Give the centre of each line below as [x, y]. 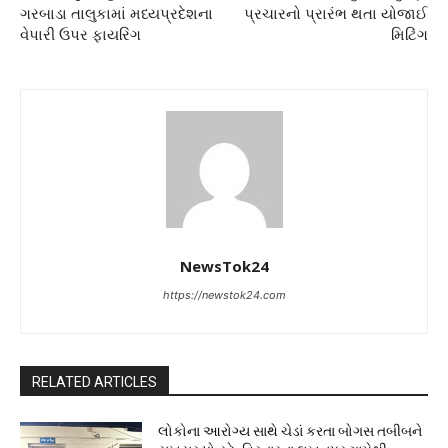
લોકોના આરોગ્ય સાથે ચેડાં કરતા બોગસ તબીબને [290, 431]
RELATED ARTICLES [94, 382]
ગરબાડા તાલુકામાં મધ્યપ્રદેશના [116, 14]
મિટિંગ [409, 35]
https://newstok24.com [224, 295]
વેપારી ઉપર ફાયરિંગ [80, 35]
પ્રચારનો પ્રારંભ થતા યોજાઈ [335, 14]
